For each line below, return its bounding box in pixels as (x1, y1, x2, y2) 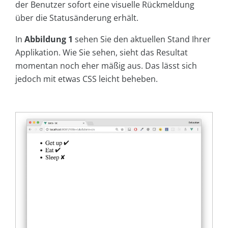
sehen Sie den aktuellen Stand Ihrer (73, 34, 211, 45)
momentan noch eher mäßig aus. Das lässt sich (15, 60, 197, 72)
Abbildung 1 (24, 34, 73, 45)
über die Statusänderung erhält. (15, 12, 138, 24)
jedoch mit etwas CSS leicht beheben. (15, 73, 158, 85)
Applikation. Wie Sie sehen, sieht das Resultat (15, 47, 188, 59)
